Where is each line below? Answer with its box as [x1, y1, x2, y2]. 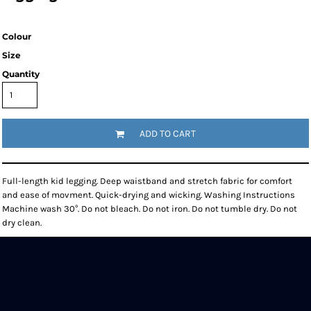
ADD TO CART [140, 128, 196, 140]
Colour [2, 31, 31, 42]
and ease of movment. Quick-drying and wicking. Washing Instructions [2, 189, 295, 200]
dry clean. [2, 217, 42, 228]
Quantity [2, 68, 40, 79]
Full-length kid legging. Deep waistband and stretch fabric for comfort [2, 175, 292, 186]
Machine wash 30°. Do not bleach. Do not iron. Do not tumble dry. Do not [2, 203, 297, 214]
